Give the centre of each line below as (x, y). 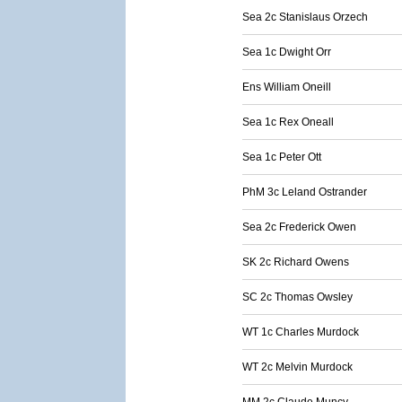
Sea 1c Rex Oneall (288, 122)
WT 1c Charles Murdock (301, 332)
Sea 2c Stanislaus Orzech (305, 17)
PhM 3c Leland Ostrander (305, 192)
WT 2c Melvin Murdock (297, 367)
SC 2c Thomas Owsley (297, 297)
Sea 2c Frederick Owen (299, 227)
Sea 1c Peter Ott (282, 157)
